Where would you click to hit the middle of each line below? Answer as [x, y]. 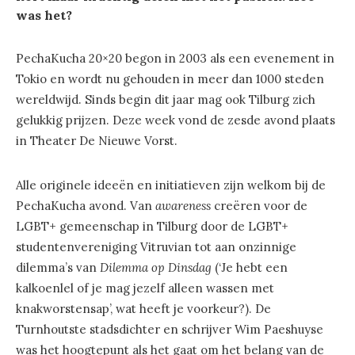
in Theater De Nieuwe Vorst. [97, 140]
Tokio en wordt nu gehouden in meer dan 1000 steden [170, 78]
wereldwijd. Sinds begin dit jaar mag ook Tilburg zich [166, 99]
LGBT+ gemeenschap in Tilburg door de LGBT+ [152, 226]
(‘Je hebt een [251, 267]
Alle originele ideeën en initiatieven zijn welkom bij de [171, 185]
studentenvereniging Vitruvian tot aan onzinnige [156, 246]
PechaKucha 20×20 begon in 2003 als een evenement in [175, 58]
